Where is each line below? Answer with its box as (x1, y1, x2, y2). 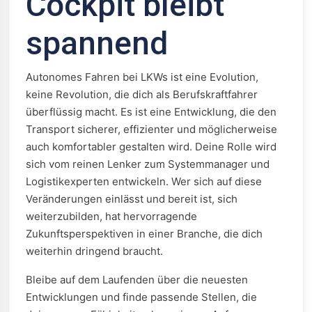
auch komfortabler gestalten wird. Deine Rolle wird (26, 140, 276, 153)
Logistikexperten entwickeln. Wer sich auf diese (26, 175, 262, 188)
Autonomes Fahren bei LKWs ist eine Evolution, (26, 70, 258, 84)
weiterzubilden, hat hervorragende (26, 210, 197, 223)
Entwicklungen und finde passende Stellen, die (26, 290, 257, 304)
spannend (26, 24, 168, 62)
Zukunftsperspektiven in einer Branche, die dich (26, 227, 263, 240)
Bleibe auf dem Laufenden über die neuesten (26, 273, 248, 286)
